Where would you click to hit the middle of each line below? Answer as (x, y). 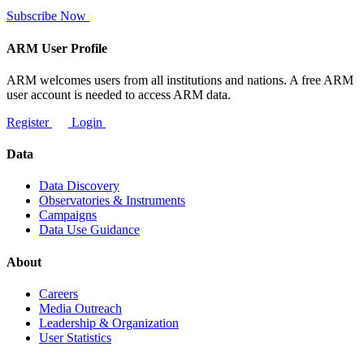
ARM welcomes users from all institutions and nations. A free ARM (180, 80)
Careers (58, 293)
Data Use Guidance (89, 230)
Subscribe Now (48, 16)
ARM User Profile (57, 48)
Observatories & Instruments (112, 201)
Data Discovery (79, 186)
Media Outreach (80, 308)
